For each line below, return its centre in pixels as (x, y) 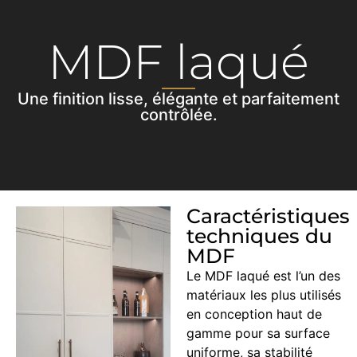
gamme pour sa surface (258, 333)
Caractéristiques (268, 216)
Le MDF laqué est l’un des (263, 275)
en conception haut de (254, 314)
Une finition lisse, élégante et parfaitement (178, 98)
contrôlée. (178, 114)
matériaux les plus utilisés (264, 294)
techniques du (259, 235)
